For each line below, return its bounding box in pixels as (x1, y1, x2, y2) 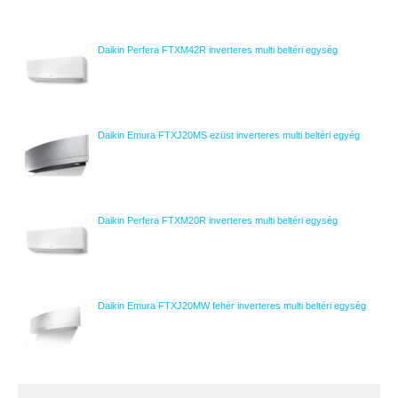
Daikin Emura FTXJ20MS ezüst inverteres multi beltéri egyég (98, 130, 360, 140)
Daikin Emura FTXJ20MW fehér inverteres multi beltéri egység (98, 300, 366, 311)
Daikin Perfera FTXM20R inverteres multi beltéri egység (98, 215, 338, 226)
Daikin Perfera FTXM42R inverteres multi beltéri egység (98, 44, 338, 55)
